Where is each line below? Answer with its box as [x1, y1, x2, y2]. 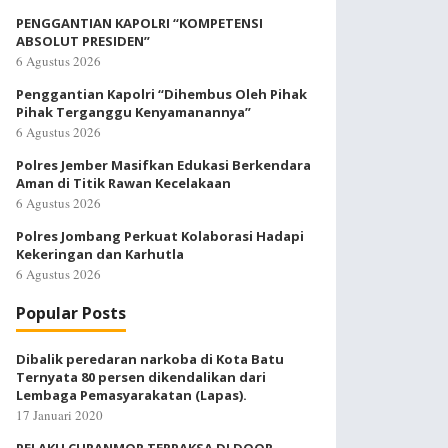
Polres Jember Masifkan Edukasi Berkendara [16, 156, 311, 174]
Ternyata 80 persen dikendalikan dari [16, 368, 266, 386]
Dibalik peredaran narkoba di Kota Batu [16, 350, 284, 368]
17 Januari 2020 [16, 406, 103, 424]
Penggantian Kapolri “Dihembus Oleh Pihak [16, 85, 307, 103]
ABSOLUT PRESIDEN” [16, 32, 150, 50]
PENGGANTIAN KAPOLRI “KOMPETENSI [16, 14, 263, 32]
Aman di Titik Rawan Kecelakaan [16, 174, 231, 192]
